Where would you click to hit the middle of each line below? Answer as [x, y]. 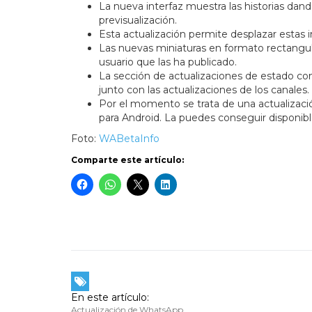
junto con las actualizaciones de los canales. [204, 89]
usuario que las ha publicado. [169, 62]
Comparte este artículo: [127, 159]
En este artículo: [110, 297]
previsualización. [138, 20]
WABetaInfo [129, 138]
